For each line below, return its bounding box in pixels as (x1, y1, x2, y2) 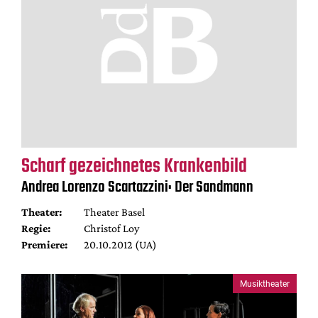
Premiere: (21, 238, 67, 251)
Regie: (21, 222, 50, 234)
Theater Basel (83, 206, 145, 218)
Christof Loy (83, 222, 139, 234)
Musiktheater (240, 278, 290, 289)
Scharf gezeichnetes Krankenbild (21, 151, 247, 182)
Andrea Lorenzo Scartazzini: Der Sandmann (21, 175, 253, 199)
